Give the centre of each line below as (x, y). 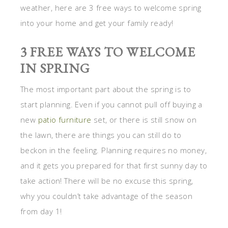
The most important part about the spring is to (106, 89)
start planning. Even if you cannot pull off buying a (111, 105)
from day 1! (41, 211)
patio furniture (65, 120)
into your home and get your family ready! (97, 23)
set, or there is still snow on (144, 120)
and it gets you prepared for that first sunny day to (114, 166)
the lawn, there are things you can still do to (101, 135)
